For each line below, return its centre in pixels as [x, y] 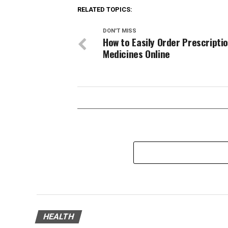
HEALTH [59, 216]
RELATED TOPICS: [105, 9]
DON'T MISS [120, 31]
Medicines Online [136, 53]
